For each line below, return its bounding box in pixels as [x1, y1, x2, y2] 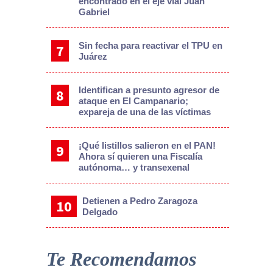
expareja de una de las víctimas [78, 106, 211, 117]
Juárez [78, 51, 107, 62]
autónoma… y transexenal [78, 161, 190, 172]
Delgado [82, 206, 118, 217]
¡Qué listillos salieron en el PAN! [78, 140, 216, 151]
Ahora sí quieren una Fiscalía [78, 151, 202, 161]
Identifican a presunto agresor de [78, 84, 219, 95]
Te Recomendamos [46, 247, 196, 270]
